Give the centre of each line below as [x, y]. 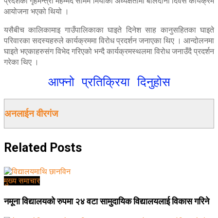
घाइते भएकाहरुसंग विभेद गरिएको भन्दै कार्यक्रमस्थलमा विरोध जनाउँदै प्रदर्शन [109, 51]
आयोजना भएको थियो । [36, 11]
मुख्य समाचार [22, 181]
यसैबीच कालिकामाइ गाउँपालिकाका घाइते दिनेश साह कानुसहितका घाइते [109, 30]
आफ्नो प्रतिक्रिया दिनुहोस [109, 82]
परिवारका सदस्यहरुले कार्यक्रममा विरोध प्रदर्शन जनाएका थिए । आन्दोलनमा [109, 41]
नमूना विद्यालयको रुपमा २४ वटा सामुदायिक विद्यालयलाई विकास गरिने [107, 201]
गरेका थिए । [21, 62]
